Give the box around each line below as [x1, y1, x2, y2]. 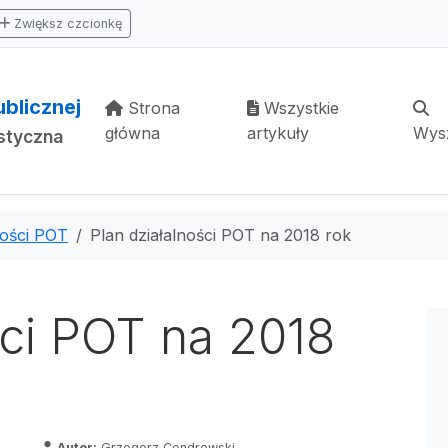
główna [105, 123, 160, 143]
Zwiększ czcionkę [10, 16, 122, 31]
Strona [123, 98, 180, 118]
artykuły [247, 123, 310, 143]
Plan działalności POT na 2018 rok [90, 225, 351, 245]
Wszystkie [259, 98, 340, 118]
